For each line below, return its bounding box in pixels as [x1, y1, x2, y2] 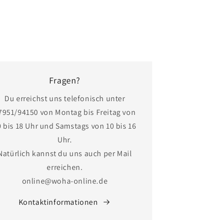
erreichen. [47, 162, 83, 172]
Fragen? [49, 74, 81, 86]
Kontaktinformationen [18, 196, 98, 207]
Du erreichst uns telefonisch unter [4, 93, 125, 104]
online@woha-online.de [22, 175, 108, 186]
